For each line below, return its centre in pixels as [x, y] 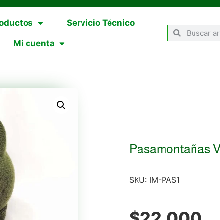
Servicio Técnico [100, 23]
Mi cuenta [34, 43]
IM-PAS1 [164, 180]
